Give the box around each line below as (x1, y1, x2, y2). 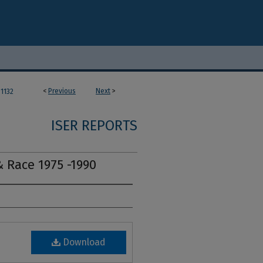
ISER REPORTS (51, 117, 137, 134)
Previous (48, 87, 76, 95)
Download (60, 237, 106, 248)
